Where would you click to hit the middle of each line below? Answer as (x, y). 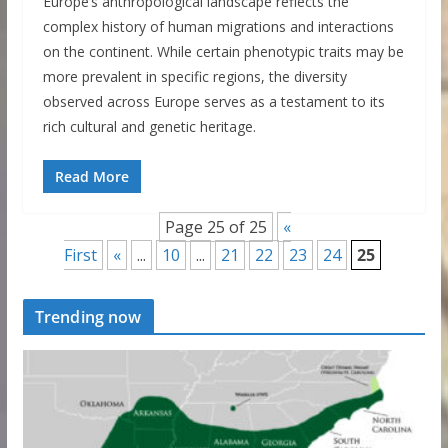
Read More (91, 176)
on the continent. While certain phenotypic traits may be (223, 51)
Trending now (88, 316)
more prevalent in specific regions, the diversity (194, 76)
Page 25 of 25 (215, 226)
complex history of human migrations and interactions (218, 26)
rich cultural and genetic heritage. (149, 126)
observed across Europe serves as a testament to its (213, 101)
